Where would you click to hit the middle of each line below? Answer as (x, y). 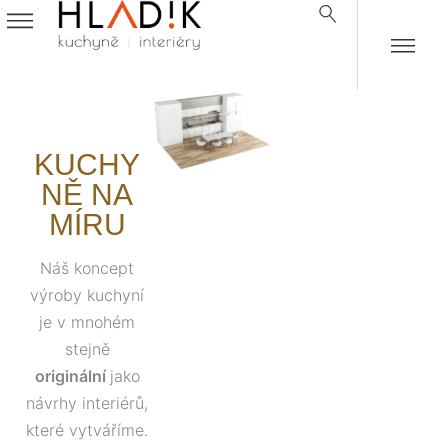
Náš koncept (87, 268)
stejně (87, 349)
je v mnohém (87, 322)
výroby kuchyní (87, 295)
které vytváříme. (87, 430)
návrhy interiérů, (87, 403)
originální (72, 376)
